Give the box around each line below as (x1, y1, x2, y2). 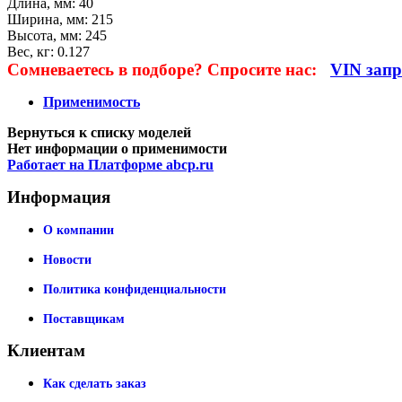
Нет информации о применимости (7, 140, 227, 156)
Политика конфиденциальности (43, 282, 226, 296)
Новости (43, 252, 92, 267)
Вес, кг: (7, 43, 57, 59)
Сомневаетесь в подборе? (7, 59, 207, 79)
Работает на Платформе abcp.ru (7, 156, 214, 172)
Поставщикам (43, 311, 125, 326)
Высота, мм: (7, 27, 85, 43)
